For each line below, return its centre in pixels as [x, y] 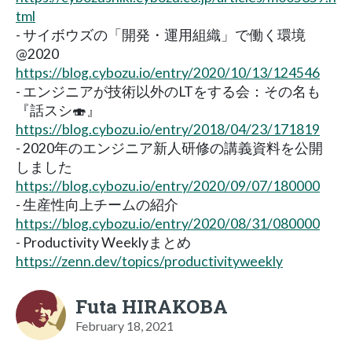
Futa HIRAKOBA [152, 306]
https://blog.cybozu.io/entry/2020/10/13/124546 [168, 72]
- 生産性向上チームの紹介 [97, 204]
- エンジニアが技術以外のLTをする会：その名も [168, 91]
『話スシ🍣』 [65, 110]
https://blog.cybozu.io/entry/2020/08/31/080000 [168, 223]
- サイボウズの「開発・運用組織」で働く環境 [161, 35]
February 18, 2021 [125, 325]
